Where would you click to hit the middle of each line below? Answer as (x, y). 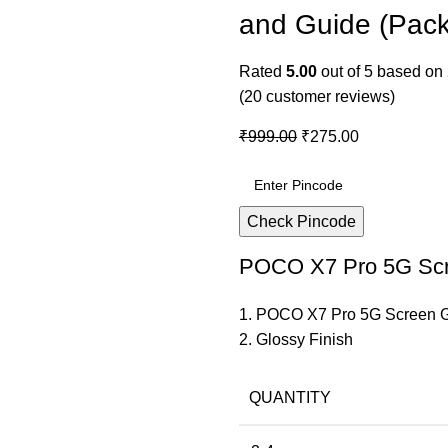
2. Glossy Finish (296, 339)
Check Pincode (301, 221)
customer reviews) (328, 96)
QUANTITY (290, 397)
